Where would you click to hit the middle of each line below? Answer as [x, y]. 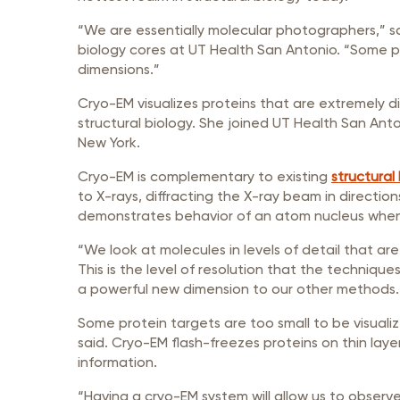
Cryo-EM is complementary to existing [204, 176]
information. [117, 362]
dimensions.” [119, 69]
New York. [109, 142]
